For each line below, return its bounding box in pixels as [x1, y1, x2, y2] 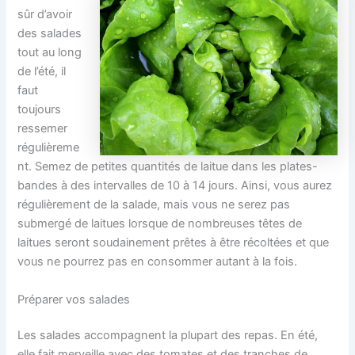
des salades [17, 26, 82, 41]
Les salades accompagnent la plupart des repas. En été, [17, 328, 319, 343]
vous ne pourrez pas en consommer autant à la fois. [17, 254, 298, 269]
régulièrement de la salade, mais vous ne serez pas [17, 197, 291, 212]
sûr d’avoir [17, 7, 73, 22]
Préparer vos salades [17, 292, 131, 307]
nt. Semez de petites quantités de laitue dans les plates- [17, 159, 319, 174]
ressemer [17, 121, 68, 136]
